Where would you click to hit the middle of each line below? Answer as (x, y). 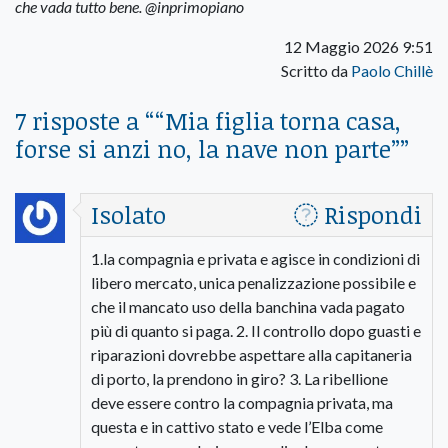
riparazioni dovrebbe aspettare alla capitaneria (251, 354)
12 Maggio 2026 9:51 (358, 46)
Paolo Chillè (392, 70)
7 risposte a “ (85, 120)
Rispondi (373, 214)
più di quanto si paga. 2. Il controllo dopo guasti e (256, 330)
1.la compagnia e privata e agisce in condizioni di (255, 258)
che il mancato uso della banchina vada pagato (248, 306)
